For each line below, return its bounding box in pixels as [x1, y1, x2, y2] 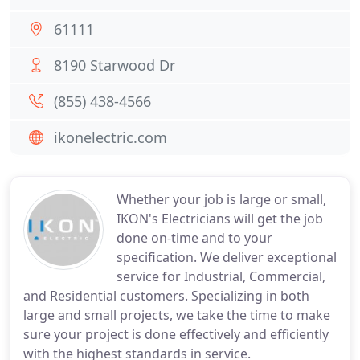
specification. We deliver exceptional [117, 248, 337, 266]
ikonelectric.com [54, 128, 167, 147]
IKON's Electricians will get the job [117, 210, 323, 227]
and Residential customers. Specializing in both [23, 287, 309, 305]
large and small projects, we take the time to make [23, 306, 330, 324]
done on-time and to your [117, 229, 272, 247]
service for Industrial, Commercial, [117, 268, 325, 285]
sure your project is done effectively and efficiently [23, 325, 329, 343]
